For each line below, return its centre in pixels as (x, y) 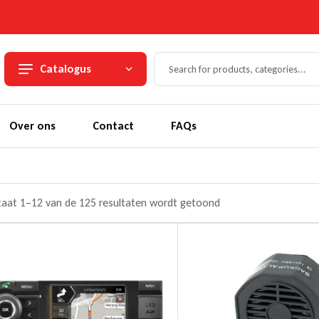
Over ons (33, 126)
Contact (114, 126)
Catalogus (66, 69)
